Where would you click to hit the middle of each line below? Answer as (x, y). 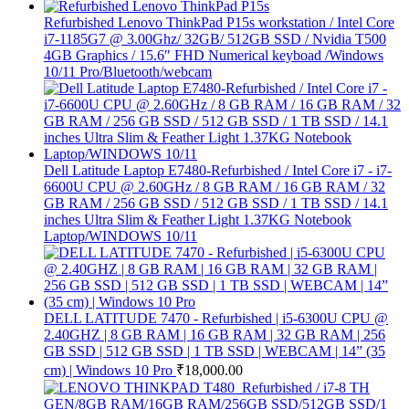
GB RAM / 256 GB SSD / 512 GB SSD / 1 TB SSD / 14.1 (216, 204)
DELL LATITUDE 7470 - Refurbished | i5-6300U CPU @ (216, 319)
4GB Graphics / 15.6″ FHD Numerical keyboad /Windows (214, 56)
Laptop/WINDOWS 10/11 (121, 236)
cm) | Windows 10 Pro (110, 371)
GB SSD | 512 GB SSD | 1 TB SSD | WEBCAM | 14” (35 (215, 351)
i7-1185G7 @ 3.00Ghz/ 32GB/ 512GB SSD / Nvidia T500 (215, 39)
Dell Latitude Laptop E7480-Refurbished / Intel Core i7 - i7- (218, 171)
